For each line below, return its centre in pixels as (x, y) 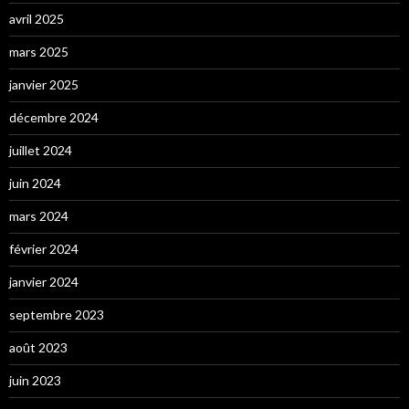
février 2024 (44, 248)
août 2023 (38, 347)
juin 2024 (35, 183)
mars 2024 (39, 215)
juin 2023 (35, 380)
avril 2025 (37, 18)
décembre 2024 (54, 117)
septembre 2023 (57, 314)
